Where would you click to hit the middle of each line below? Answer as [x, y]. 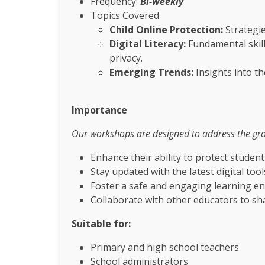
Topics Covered [125, 15]
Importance [99, 110]
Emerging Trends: [151, 72]
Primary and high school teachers [164, 247]
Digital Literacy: [147, 44]
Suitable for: [101, 224]
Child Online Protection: [166, 30]
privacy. [126, 58]
